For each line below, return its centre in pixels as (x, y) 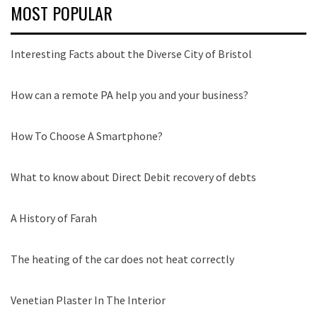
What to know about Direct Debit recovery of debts (133, 177)
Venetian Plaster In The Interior (88, 300)
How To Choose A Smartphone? (87, 136)
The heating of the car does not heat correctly (122, 259)
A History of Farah (54, 218)
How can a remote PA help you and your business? (129, 95)
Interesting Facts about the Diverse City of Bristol (131, 54)
